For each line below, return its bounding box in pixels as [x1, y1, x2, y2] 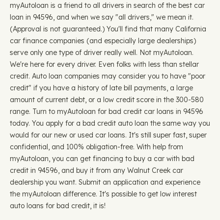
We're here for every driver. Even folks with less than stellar [10, 60, 199, 69]
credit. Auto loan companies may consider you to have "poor [10, 72, 205, 81]
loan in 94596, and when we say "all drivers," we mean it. [10, 13, 193, 22]
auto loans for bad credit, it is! [10, 201, 106, 210]
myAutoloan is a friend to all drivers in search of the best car [10, 1, 205, 10]
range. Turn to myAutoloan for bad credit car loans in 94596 [10, 107, 203, 116]
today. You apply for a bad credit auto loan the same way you [10, 119, 210, 128]
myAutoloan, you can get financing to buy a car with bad [10, 154, 194, 163]
